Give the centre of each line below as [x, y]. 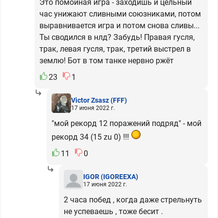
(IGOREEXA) [119, 176]
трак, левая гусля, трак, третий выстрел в [115, 49]
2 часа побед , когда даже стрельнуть [133, 200]
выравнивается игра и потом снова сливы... [119, 26]
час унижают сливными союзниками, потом [120, 14]
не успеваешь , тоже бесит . [113, 211]
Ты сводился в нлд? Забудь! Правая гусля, [117, 37]
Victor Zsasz [90, 100]
